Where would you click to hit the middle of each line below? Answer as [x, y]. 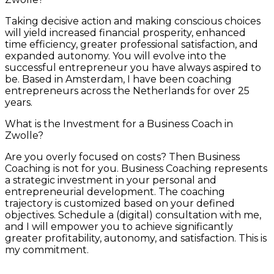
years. [19, 103]
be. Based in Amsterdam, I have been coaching [118, 80]
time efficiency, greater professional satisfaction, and [131, 45]
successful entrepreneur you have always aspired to [133, 68]
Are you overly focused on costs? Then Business [122, 157]
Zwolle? [24, 136]
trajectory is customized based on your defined [120, 204]
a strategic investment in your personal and [111, 180]
